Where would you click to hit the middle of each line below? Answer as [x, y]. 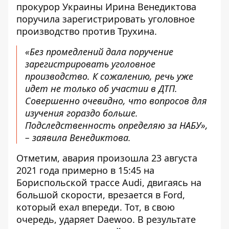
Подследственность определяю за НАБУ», [117, 125]
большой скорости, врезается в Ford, [101, 195]
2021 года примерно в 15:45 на [85, 170]
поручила [38, 19]
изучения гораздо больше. [82, 113]
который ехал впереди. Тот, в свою [96, 207]
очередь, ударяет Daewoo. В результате [106, 219]
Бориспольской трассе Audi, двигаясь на [109, 182]
